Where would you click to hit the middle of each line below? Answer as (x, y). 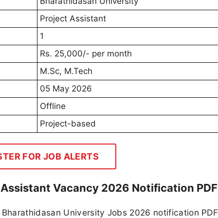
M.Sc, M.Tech (66, 71)
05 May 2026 (66, 89)
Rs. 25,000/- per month (86, 54)
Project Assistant (73, 19)
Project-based (68, 124)
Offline (53, 106)
